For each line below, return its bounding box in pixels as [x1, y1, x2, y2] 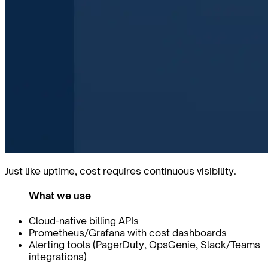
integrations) [29, 250, 87, 263]
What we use [29, 190, 91, 202]
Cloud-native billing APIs [29, 214, 139, 227]
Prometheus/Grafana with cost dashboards [29, 226, 227, 239]
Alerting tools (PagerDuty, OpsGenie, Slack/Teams [29, 238, 260, 251]
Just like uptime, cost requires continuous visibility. [5, 165, 236, 178]
